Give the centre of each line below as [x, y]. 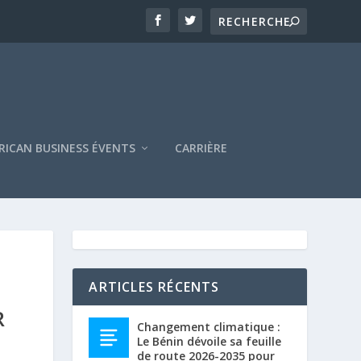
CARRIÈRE [201, 147]
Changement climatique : [209, 326]
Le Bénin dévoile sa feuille [210, 341]
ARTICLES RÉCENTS [154, 286]
